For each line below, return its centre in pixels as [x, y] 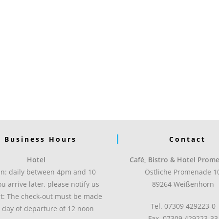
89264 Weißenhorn [183, 184]
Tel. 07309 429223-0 [183, 206]
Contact [187, 139]
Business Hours [41, 139]
